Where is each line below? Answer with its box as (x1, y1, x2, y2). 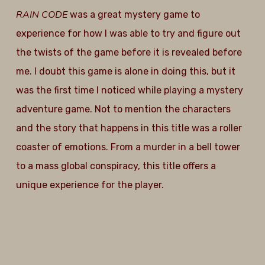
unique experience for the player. (15, 179, 164, 190)
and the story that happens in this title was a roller (15, 122, 242, 134)
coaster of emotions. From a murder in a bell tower (15, 141, 240, 153)
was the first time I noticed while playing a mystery (15, 85, 243, 96)
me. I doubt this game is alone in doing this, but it (15, 66, 235, 77)
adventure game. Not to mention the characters (15, 104, 231, 115)
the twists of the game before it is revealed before (15, 47, 242, 58)
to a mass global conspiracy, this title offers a (15, 160, 216, 172)
